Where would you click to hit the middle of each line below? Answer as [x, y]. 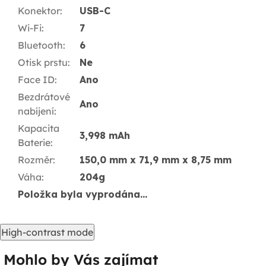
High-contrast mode [47, 232]
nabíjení [36, 111]
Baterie [34, 143]
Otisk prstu [43, 63]
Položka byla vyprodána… [83, 194]
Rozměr [35, 160]
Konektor [39, 11]
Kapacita [39, 129]
